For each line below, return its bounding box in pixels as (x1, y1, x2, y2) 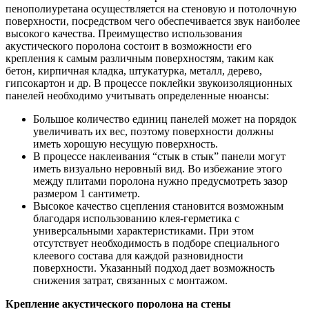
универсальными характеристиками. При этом (33, 224, 254, 237)
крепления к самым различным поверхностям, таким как (6, 52, 274, 64)
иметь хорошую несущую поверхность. (33, 137, 218, 150)
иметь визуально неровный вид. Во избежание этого (33, 162, 282, 175)
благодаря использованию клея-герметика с (33, 212, 239, 224)
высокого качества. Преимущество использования (6, 27, 242, 39)
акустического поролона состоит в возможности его (6, 39, 252, 52)
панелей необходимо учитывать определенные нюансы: (6, 89, 272, 101)
